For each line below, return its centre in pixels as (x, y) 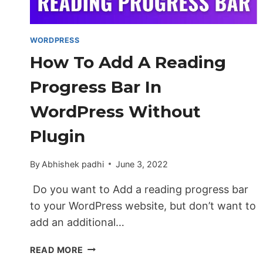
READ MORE (57, 249)
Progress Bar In (96, 87)
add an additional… (77, 222)
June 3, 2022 (142, 164)
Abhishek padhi (73, 164)
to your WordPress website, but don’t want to (143, 205)
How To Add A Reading (128, 63)
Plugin (58, 136)
